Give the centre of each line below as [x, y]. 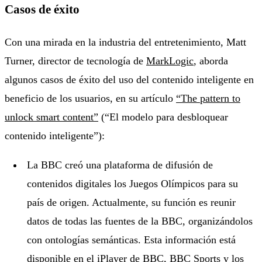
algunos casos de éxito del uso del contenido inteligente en [129, 79]
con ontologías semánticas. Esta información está [132, 239]
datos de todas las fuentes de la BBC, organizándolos [140, 221]
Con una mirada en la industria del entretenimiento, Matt [125, 42]
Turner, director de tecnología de [75, 61]
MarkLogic [170, 61]
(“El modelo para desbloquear [163, 117]
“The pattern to [208, 98]
